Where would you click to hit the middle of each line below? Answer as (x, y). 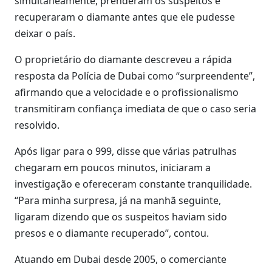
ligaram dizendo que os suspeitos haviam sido (121, 217)
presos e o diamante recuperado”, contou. (112, 233)
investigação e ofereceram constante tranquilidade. (133, 184)
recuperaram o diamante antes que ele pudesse (125, 17)
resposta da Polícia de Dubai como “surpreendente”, (135, 76)
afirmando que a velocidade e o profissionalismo (127, 92)
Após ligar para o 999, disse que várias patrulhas (126, 151)
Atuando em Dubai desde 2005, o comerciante (121, 259)
